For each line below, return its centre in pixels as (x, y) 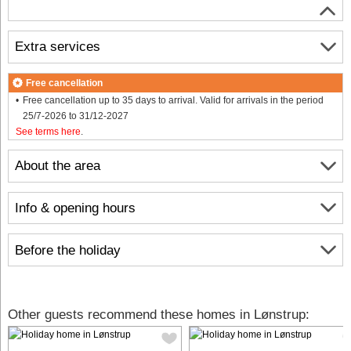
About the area (58, 166)
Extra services (58, 47)
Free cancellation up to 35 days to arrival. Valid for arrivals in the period (173, 100)
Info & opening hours (75, 208)
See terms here (48, 131)
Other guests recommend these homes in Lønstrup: (159, 315)
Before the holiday (68, 250)
